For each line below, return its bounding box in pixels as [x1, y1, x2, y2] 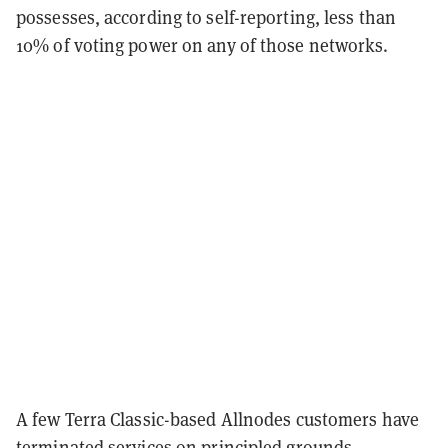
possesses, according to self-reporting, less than [16, 5, 396, 29]
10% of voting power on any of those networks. [16, 33, 393, 57]
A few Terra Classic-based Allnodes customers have [16, 407, 419, 431]
